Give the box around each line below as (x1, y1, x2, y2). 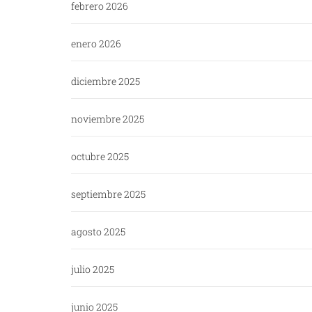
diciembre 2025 (71, 75, 140, 88)
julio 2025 (71, 263, 114, 276)
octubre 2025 (71, 150, 129, 164)
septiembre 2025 (71, 187, 146, 201)
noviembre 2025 (71, 112, 144, 126)
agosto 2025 (71, 225, 125, 239)
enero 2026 (71, 37, 121, 51)
